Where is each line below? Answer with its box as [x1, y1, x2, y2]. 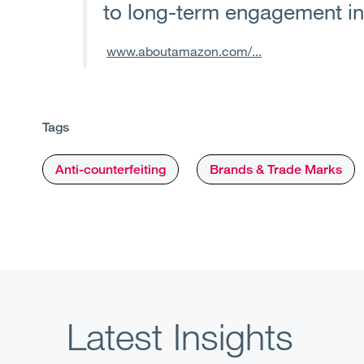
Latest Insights [67, 313, 293, 358]
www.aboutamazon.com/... [106, 42, 262, 58]
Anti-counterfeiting [55, 161, 166, 177]
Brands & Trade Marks [210, 161, 342, 177]
